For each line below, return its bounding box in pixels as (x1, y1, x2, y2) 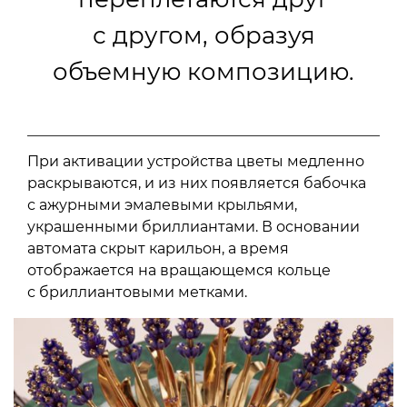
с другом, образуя (92, 21, 315, 51)
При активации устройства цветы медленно (27, 153, 364, 171)
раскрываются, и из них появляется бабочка (27, 174, 366, 193)
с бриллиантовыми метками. (27, 283, 247, 302)
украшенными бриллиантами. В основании (27, 218, 360, 236)
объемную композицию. (53, 57, 354, 87)
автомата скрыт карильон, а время (27, 240, 289, 258)
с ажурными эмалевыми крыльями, (27, 196, 297, 214)
